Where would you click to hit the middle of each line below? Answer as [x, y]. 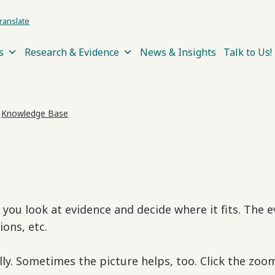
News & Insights [178, 52]
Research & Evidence [72, 52]
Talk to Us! [248, 52]
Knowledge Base [35, 114]
